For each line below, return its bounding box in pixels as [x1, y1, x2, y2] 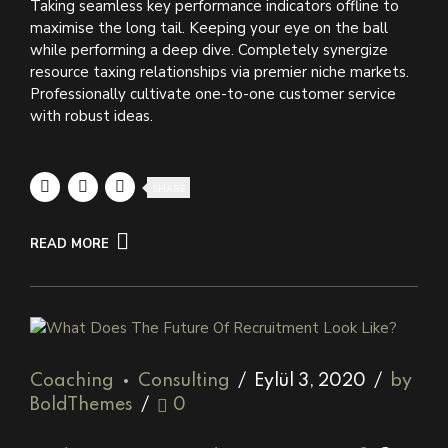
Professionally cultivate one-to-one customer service [30, 83, 396, 104]
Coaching [30, 372, 114, 391]
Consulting [138, 372, 230, 391]
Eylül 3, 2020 [254, 372, 366, 391]
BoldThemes [30, 396, 133, 415]
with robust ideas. [30, 105, 153, 126]
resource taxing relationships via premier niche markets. [30, 61, 409, 82]
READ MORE [30, 234, 109, 253]
